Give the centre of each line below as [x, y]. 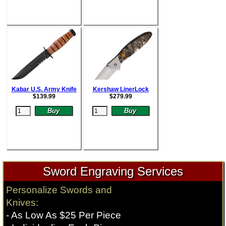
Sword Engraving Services [113, 172]
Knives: [22, 203]
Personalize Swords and [59, 190]
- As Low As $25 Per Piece [63, 215]
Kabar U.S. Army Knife [44, 90]
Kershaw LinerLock [121, 90]
